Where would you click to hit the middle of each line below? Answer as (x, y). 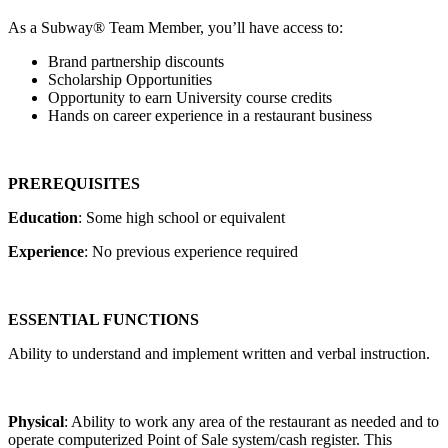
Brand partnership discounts (136, 61)
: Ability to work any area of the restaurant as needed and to (251, 421)
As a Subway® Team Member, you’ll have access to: (175, 27)
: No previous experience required (191, 251)
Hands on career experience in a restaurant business (210, 115)
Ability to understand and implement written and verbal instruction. (219, 353)
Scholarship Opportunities (130, 79)
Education (43, 217)
